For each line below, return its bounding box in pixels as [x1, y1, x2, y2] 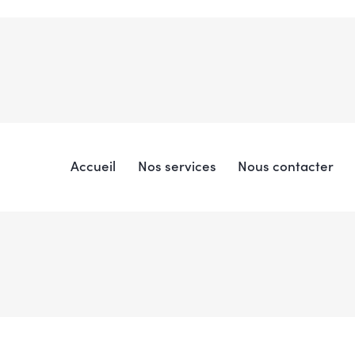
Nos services [137, 156, 216, 176]
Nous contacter [237, 156, 334, 176]
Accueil [71, 156, 116, 176]
